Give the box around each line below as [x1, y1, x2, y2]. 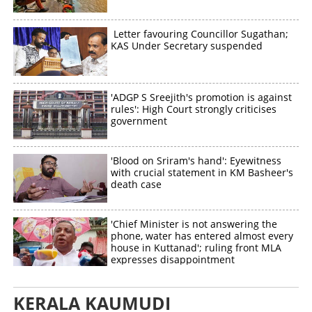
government [111, 114, 168, 127]
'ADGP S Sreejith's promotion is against [111, 90, 292, 104]
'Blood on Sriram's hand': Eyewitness [111, 153, 282, 167]
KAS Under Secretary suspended [111, 38, 263, 52]
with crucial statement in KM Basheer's [111, 165, 294, 179]
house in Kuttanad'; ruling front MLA [111, 240, 282, 254]
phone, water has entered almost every [111, 228, 294, 242]
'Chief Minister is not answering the [111, 217, 278, 231]
